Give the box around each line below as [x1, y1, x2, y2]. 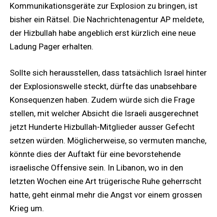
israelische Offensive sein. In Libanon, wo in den [10, 163, 183, 173]
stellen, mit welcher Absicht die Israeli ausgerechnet [10, 108, 199, 119]
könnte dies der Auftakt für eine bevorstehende [10, 149, 181, 159]
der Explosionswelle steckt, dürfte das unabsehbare [10, 81, 197, 92]
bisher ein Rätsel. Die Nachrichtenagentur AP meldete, [10, 14, 204, 24]
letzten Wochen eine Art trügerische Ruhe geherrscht [10, 176, 201, 186]
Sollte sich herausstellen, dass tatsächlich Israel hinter [10, 68, 207, 78]
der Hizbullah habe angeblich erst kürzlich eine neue [10, 28, 196, 38]
